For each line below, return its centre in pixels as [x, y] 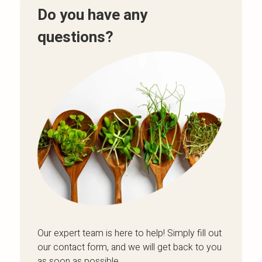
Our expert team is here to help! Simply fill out [130, 233]
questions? [75, 37]
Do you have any [92, 15]
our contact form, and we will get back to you [130, 247]
